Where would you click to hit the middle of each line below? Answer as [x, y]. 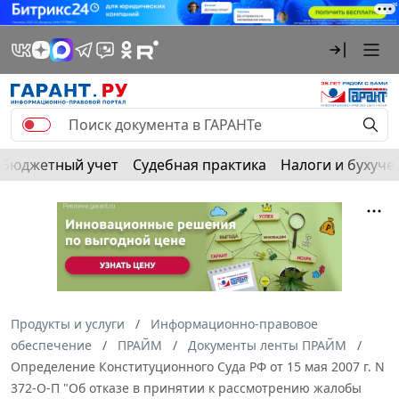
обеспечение [51, 345]
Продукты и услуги [68, 323]
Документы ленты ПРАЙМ [267, 345]
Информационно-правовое [234, 323]
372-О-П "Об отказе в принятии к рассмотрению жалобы [186, 387]
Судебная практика [199, 164]
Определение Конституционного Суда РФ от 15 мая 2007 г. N [198, 366]
